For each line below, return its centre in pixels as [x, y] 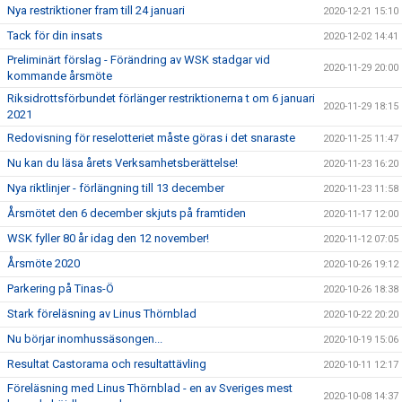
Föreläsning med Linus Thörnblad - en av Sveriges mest [150, 388]
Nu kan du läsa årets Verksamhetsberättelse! [122, 163]
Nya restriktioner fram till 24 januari [96, 10]
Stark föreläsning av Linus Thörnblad [102, 314]
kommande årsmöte [60, 76]
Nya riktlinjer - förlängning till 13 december [116, 188]
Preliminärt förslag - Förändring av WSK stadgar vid [139, 60]
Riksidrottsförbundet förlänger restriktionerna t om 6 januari [161, 98]
